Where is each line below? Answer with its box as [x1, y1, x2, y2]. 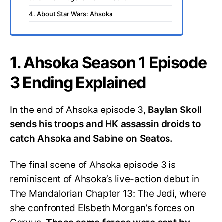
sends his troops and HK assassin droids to [10, 118, 201, 130]
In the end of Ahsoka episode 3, [10, 104, 148, 115]
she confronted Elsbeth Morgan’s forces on [10, 202, 195, 214]
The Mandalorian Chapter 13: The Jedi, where [10, 187, 206, 199]
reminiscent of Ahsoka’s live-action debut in [10, 173, 200, 185]
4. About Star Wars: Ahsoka [29, 9, 112, 18]
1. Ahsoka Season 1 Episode [10, 53, 207, 72]
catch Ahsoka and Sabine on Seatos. [10, 132, 173, 144]
